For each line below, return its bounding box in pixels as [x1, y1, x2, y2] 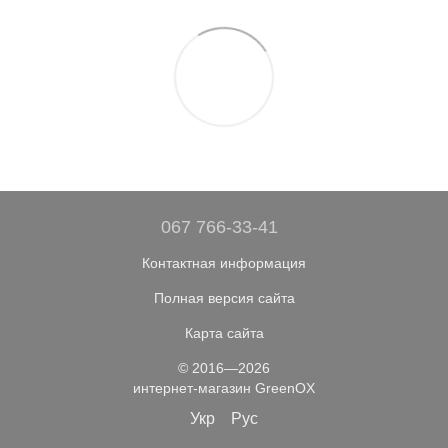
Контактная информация [142, 255, 306, 272]
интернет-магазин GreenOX [133, 380, 315, 397]
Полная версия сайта [153, 290, 295, 307]
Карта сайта [184, 325, 264, 342]
